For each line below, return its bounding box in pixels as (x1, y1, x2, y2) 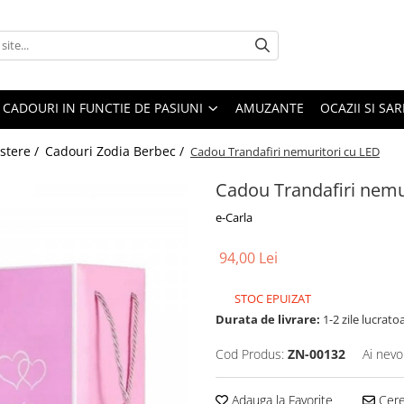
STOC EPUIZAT (232, 290, 311, 307)
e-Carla (216, 209, 252, 225)
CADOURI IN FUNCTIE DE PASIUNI (3, 99, 207, 116)
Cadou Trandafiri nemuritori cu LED (190, 143, 380, 160)
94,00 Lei (219, 248, 278, 268)
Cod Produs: (216, 345, 284, 363)
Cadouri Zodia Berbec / (45, 142, 188, 160)
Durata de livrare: (216, 311, 320, 327)
